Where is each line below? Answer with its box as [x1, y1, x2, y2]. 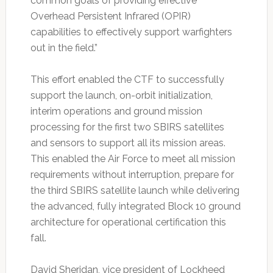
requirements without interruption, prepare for [30, 169, 234, 181]
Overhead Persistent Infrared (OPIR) [30, 10, 191, 23]
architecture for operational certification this [30, 216, 226, 229]
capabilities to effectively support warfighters [30, 26, 232, 38]
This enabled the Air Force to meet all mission [30, 153, 235, 165]
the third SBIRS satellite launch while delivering [30, 185, 239, 197]
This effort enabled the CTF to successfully [30, 74, 224, 86]
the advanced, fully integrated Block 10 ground [30, 200, 241, 213]
